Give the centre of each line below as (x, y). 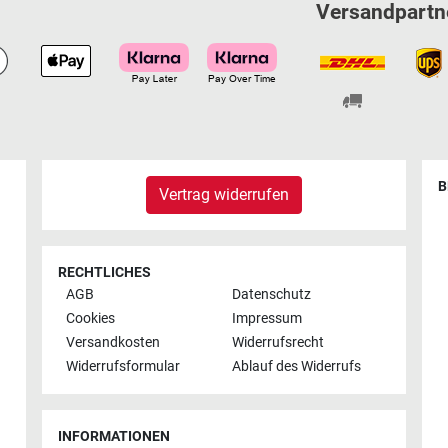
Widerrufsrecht (278, 343)
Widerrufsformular (123, 366)
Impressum (267, 319)
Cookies (90, 319)
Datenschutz (271, 295)
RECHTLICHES (104, 272)
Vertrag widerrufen (224, 194)
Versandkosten (113, 343)
